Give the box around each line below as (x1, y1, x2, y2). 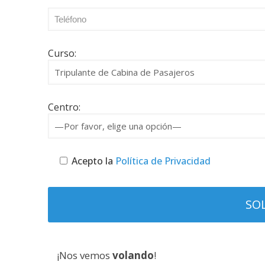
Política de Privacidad (113, 154, 211, 167)
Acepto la (72, 154, 114, 167)
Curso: (48, 47, 77, 60)
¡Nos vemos (57, 248, 113, 262)
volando (112, 248, 154, 262)
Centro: (48, 101, 81, 114)
